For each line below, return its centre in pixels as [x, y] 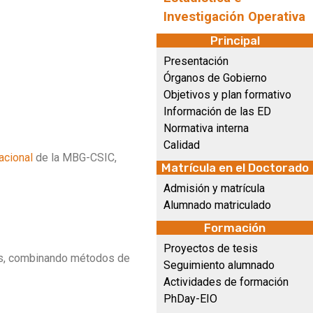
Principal [235, 41]
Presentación [196, 61]
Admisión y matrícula [214, 188]
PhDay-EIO [190, 299]
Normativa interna [206, 128]
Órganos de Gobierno [215, 78]
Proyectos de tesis [211, 248]
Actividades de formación [226, 282]
